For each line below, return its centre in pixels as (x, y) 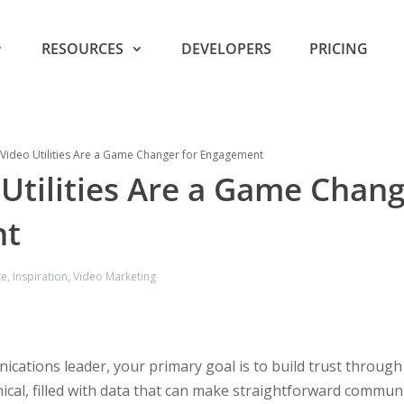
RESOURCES (83, 48)
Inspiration (40, 276)
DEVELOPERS (226, 48)
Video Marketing (115, 276)
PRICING (339, 48)
